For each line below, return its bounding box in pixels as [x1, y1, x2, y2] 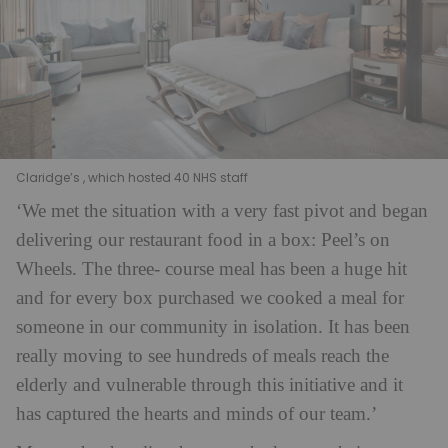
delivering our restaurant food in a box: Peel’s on [16, 229, 390, 251]
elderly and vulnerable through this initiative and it [16, 374, 403, 396]
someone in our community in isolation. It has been [16, 316, 410, 338]
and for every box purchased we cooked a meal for [16, 287, 404, 309]
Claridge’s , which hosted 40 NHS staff [16, 168, 248, 186]
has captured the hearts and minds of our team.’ [16, 403, 377, 425]
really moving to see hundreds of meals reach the [16, 345, 389, 367]
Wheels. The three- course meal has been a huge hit [16, 258, 407, 280]
